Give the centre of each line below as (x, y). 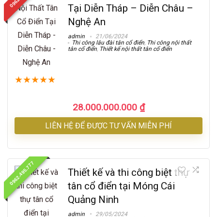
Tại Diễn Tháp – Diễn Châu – (131, 8)
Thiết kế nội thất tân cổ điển (136, 49)
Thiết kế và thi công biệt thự (129, 172)
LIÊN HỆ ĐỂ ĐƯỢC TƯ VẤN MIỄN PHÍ (108, 125)
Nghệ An (87, 22)
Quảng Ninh (93, 199)
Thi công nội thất (169, 42)
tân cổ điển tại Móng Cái (121, 186)
